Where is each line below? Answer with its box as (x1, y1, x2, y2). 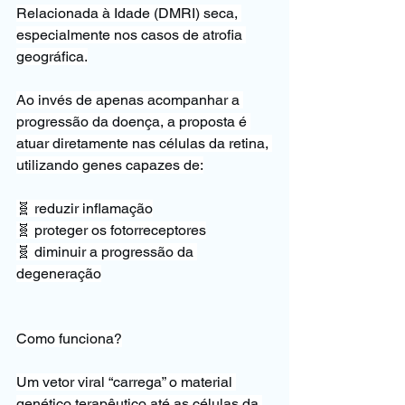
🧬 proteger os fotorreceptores (16, 221, 206, 239)
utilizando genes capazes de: (16, 156, 203, 174)
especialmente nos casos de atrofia (16, 26, 246, 43)
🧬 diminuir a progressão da (16, 243, 197, 260)
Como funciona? (16, 330, 122, 347)
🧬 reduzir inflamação (16, 200, 153, 217)
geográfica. (16, 48, 88, 65)
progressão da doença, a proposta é (16, 113, 250, 130)
